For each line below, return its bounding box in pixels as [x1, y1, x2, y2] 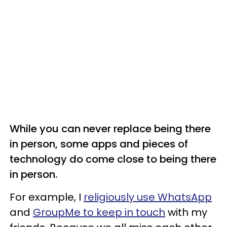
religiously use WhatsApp [84, 190, 212, 204]
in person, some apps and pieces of [10, 137, 188, 151]
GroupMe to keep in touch [33, 205, 165, 219]
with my [165, 205, 207, 219]
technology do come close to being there [10, 152, 216, 166]
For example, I [10, 190, 84, 204]
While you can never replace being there [10, 122, 211, 136]
